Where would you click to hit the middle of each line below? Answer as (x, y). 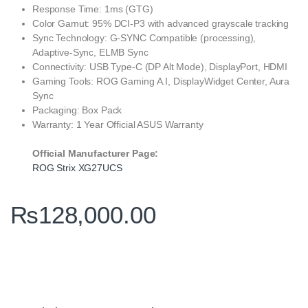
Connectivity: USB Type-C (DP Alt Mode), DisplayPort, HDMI (160, 66)
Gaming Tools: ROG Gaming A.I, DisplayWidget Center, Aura (161, 81)
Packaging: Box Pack (77, 110)
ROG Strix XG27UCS (77, 167)
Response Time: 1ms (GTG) (93, 9)
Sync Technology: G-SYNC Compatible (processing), (144, 37)
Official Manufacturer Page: (96, 153)
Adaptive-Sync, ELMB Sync (90, 52)
